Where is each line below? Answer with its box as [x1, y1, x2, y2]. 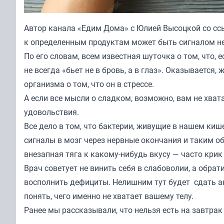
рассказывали [62, 204, 116, 215]
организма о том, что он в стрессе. [24, 78, 154, 89]
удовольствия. [24, 106, 79, 117]
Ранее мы [24, 204, 62, 215]
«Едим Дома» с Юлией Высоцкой [77, 22, 200, 33]
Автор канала [24, 22, 77, 33]
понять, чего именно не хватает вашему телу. [24, 190, 193, 201]
